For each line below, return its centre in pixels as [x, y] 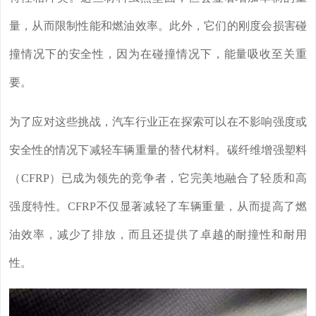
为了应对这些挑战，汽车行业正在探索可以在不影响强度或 [158, 122]
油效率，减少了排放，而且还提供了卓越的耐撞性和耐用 [158, 235]
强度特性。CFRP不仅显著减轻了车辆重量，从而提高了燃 [158, 207]
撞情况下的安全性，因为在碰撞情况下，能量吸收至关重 [158, 54]
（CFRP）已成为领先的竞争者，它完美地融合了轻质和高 [158, 178]
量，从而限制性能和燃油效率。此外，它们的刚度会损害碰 [158, 26]
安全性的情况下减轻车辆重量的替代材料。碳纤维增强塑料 [158, 150]
